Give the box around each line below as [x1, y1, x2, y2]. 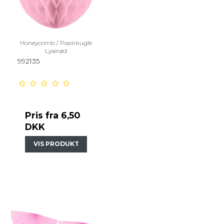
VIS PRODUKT [33, 140, 79, 148]
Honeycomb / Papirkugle [20, 39, 92, 47]
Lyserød [45, 47, 67, 55]
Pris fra [25, 110, 61, 121]
